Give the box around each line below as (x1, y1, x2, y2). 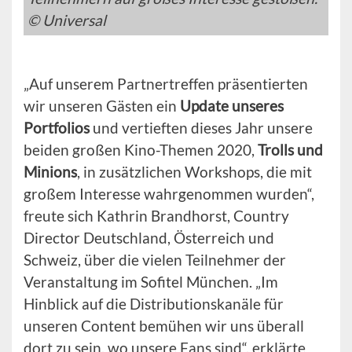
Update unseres (180, 96, 284, 115)
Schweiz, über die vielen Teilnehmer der (24, 250, 286, 269)
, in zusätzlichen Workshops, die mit (77, 162, 312, 181)
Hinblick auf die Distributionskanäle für (24, 294, 284, 313)
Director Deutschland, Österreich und (24, 228, 274, 247)
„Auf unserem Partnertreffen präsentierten (24, 74, 308, 93)
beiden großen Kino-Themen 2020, (24, 140, 258, 159)
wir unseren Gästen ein (24, 96, 180, 115)
